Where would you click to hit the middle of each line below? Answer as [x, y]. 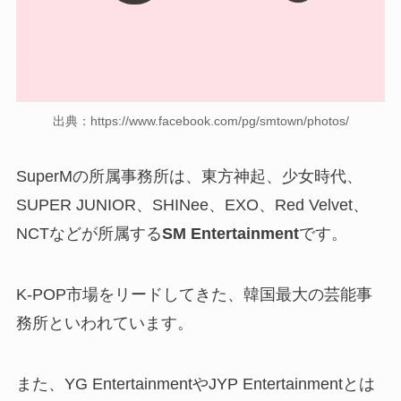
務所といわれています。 [104, 323]
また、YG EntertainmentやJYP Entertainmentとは [195, 384]
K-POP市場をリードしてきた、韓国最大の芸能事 [194, 294]
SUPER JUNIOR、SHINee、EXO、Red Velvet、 [192, 205]
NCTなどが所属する [89, 233]
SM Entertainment [230, 233]
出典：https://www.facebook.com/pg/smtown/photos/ [200, 121]
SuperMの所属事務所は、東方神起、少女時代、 [189, 176]
